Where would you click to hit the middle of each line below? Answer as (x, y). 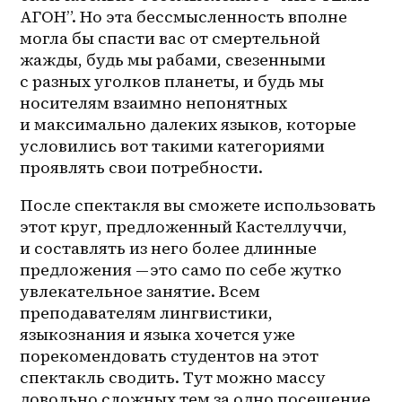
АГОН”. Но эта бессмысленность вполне (184, 16)
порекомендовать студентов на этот (170, 355)
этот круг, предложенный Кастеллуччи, (184, 226)
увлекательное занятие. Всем (140, 291)
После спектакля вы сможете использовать (198, 205)
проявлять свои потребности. (142, 167)
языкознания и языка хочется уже (158, 334)
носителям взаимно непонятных (154, 102)
